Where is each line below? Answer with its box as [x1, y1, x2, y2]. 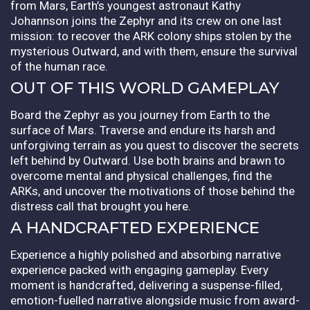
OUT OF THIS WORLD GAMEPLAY [10, 77, 280, 98]
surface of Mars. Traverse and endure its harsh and [10, 122, 275, 137]
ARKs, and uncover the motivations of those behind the [10, 183, 295, 198]
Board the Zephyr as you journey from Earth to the [10, 107, 270, 122]
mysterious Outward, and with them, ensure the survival [10, 44, 298, 58]
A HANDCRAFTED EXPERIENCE [10, 217, 259, 237]
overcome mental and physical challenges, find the [10, 168, 272, 183]
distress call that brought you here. [10, 199, 191, 213]
